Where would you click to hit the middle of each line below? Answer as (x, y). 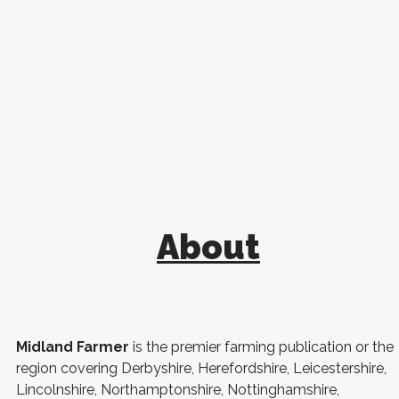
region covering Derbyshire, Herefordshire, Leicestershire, (201, 368)
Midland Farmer (73, 347)
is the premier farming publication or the (261, 347)
